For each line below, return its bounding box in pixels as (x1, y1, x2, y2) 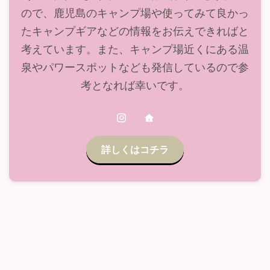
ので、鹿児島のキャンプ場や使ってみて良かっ (21, 4, 249, 20)
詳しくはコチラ (101, 142, 169, 157)
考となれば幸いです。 (81, 77, 189, 93)
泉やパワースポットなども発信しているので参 (21, 58, 249, 75)
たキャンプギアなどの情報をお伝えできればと (21, 22, 249, 39)
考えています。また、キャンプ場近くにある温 (21, 40, 249, 57)
